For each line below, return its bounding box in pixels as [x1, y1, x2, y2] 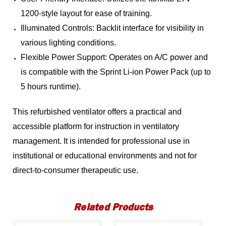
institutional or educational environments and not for [13, 151, 197, 160]
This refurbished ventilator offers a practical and [13, 107, 182, 117]
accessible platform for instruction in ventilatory [13, 122, 180, 131]
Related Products [74, 201, 152, 214]
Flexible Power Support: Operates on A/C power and [21, 53, 208, 62]
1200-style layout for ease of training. [21, 9, 152, 18]
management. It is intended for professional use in [13, 137, 190, 146]
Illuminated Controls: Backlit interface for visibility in [21, 24, 204, 33]
